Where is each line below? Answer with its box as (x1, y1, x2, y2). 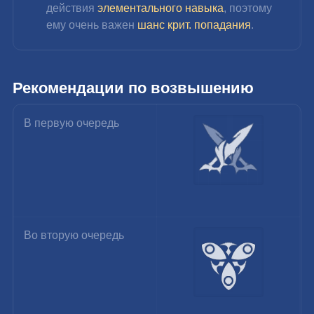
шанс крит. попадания (137, 18, 252, 31)
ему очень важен (46, 18, 138, 31)
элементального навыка (97, 1, 224, 14)
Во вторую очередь (24, 228, 125, 241)
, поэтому (224, 1, 275, 14)
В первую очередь (24, 116, 120, 129)
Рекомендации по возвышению (13, 78, 254, 97)
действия (46, 1, 98, 14)
